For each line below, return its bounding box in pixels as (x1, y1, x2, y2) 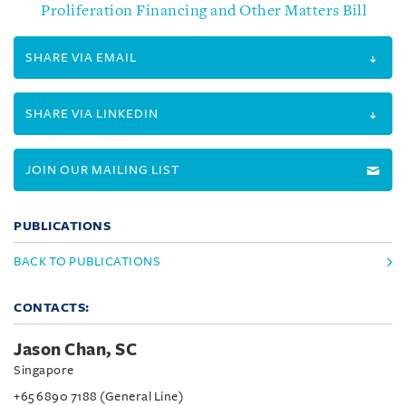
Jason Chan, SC (14, 341, 137, 359)
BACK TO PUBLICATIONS (14, 255, 160, 268)
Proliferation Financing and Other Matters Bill (41, 4, 367, 19)
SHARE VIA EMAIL (25, 51, 137, 64)
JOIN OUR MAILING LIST (25, 163, 179, 177)
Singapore (14, 363, 74, 377)
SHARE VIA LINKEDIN (25, 107, 159, 121)
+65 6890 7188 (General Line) (14, 390, 183, 403)
